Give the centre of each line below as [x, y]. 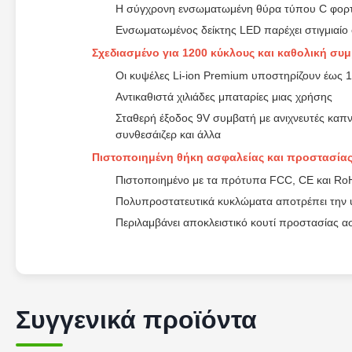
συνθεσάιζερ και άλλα [168, 134]
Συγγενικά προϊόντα [136, 320]
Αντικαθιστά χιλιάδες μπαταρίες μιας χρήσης [224, 97]
